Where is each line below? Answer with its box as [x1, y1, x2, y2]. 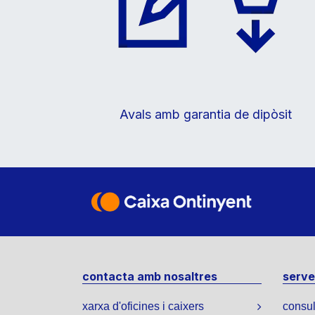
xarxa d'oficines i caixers [82, 300, 204, 313]
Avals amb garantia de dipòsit [119, 106, 292, 122]
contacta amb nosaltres [82, 269, 217, 284]
